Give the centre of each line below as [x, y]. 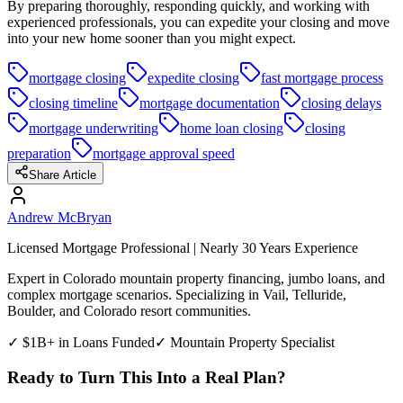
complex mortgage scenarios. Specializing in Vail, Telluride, [177, 295]
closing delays [341, 103]
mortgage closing [77, 78]
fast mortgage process [322, 78]
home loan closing [232, 129]
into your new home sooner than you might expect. [152, 39]
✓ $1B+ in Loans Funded [81, 343]
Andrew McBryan [59, 218]
